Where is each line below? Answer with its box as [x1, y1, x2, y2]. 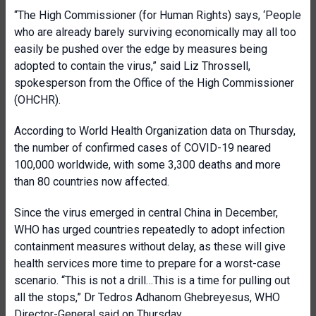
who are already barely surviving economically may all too [14, 25, 296, 39]
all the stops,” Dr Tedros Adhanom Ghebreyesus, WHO [14, 291, 280, 304]
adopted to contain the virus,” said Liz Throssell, [14, 59, 250, 73]
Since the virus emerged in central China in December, [14, 206, 278, 219]
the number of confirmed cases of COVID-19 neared [14, 141, 271, 154]
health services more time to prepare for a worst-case [14, 257, 281, 270]
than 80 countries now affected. [14, 175, 169, 188]
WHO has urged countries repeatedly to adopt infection [14, 223, 285, 236]
